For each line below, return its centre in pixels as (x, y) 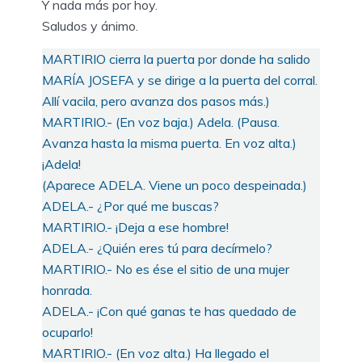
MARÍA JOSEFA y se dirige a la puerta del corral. (180, 80)
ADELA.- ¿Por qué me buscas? (130, 206)
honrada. (67, 290)
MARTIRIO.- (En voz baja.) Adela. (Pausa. (161, 122)
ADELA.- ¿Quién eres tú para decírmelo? (157, 248)
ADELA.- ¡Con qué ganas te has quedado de (169, 311)
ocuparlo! (67, 332)
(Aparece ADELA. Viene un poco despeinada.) (175, 185)
